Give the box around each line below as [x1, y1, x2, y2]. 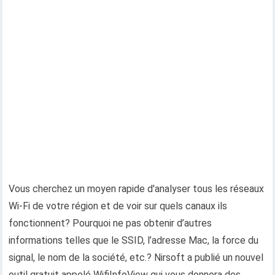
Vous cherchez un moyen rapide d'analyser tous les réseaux [9, 183, 265, 195]
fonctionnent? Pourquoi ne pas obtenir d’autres [9, 217, 212, 229]
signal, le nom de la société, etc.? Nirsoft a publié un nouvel [9, 252, 264, 263]
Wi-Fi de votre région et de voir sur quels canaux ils [9, 200, 228, 212]
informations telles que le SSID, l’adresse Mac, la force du [9, 234, 259, 246]
